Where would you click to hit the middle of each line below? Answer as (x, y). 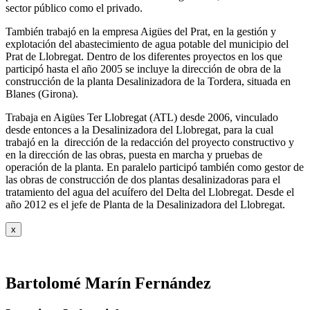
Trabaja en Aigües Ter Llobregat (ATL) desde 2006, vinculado (142, 117)
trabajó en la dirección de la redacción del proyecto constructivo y (150, 142)
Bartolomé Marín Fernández (108, 283)
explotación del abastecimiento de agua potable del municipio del (147, 44)
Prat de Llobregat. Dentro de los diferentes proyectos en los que (144, 56)
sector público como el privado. (74, 8)
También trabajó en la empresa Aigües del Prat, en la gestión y (141, 31)
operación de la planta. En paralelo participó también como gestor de (155, 167)
